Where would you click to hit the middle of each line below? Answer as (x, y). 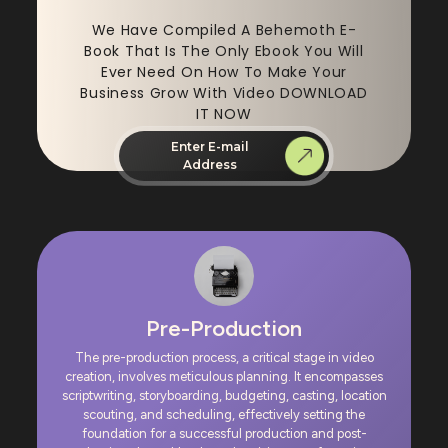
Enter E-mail (210, 147)
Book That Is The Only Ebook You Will (224, 51)
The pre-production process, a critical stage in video (224, 358)
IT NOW (224, 114)
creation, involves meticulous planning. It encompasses (224, 377)
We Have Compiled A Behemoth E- (224, 30)
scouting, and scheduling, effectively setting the (224, 415)
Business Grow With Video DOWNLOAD (224, 93)
